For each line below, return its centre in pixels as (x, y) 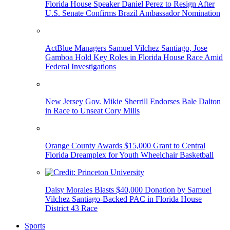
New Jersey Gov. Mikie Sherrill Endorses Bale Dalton (133, 102)
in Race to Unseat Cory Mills (92, 111)
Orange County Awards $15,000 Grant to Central (125, 146)
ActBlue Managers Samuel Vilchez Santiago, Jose (126, 48)
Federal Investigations (81, 67)
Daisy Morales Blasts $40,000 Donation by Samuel (128, 190)
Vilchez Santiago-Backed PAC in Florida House (123, 199)
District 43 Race (71, 208)
